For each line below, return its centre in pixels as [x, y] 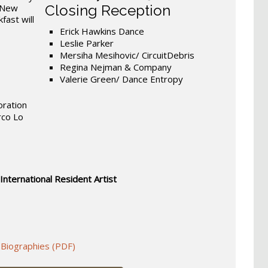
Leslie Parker [86, 43]
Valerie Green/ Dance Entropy [121, 79]
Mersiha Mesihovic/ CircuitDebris [127, 55]
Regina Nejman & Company [115, 67]
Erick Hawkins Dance [102, 31]
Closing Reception [107, 10]
